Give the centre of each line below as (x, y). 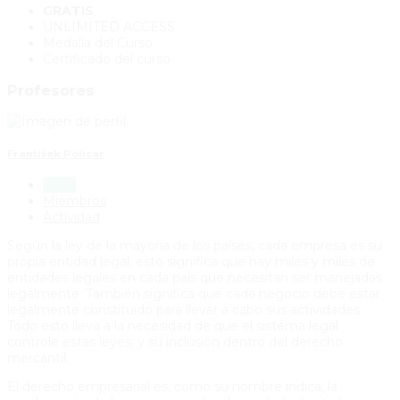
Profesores (51, 91)
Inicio (59, 185)
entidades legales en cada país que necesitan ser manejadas (195, 278)
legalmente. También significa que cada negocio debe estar (194, 294)
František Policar (56, 153)
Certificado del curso (107, 58)
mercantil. (38, 358)
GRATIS (68, 10)
